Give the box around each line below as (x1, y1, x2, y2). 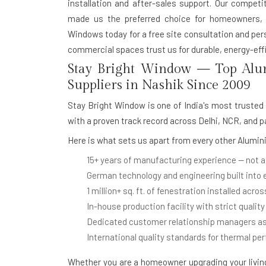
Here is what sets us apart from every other (68, 135, 237, 145)
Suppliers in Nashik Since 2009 (68, 77, 251, 93)
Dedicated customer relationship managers (87, 216, 256, 227)
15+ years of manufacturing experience (87, 154, 236, 165)
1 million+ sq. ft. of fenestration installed (87, 185, 240, 196)
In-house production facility (87, 201, 194, 211)
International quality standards (87, 232, 206, 242)
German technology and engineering (87, 170, 225, 180)
